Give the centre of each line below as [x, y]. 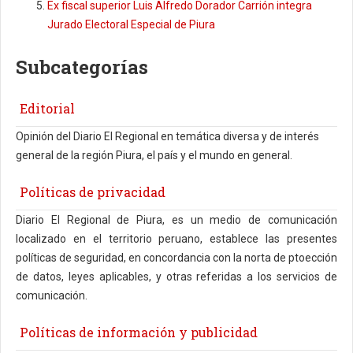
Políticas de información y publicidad [139, 333]
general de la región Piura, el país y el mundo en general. [155, 156]
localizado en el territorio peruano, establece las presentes [176, 239]
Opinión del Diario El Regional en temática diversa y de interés [167, 137]
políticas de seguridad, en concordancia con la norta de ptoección [176, 258]
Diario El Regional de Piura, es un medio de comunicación [176, 220]
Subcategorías [82, 67]
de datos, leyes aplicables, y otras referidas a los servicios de [176, 277]
